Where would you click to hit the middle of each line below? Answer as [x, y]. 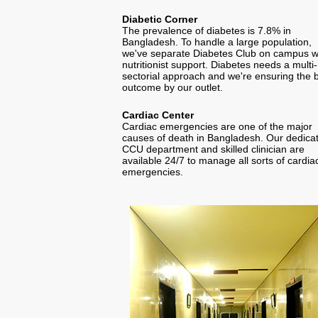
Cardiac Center [158, 115]
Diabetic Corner [160, 19]
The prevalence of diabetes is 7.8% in [207, 30]
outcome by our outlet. [172, 87]
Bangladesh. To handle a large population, [217, 42]
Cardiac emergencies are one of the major [217, 126]
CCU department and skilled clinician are [213, 149]
